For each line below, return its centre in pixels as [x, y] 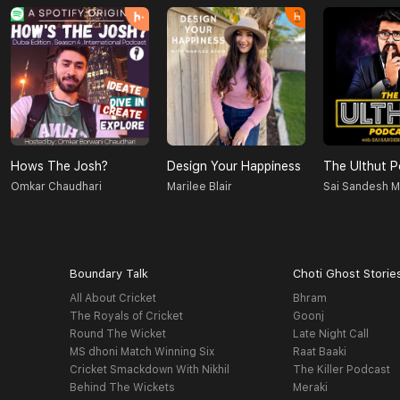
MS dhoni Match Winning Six [142, 352]
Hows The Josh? [59, 167]
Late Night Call [331, 334]
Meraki [311, 388]
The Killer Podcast [342, 370]
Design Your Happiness [234, 167]
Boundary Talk [108, 274]
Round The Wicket [117, 334]
